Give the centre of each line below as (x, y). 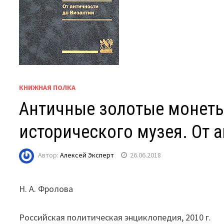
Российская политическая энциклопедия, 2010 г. (115, 217)
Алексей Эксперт (87, 155)
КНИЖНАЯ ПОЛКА (47, 87)
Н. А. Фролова (46, 189)
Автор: (49, 155)
